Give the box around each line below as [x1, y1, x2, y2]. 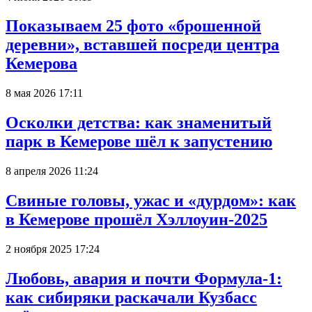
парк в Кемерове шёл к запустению [6, 132, 272, 151]
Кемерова [6, 54, 77, 73]
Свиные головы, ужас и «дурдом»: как [6, 192, 296, 210]
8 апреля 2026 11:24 [6, 165, 98, 178]
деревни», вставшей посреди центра [6, 36, 279, 54]
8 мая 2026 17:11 [6, 87, 83, 100]
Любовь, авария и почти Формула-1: [6, 269, 282, 288]
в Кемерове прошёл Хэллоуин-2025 [6, 210, 267, 229]
